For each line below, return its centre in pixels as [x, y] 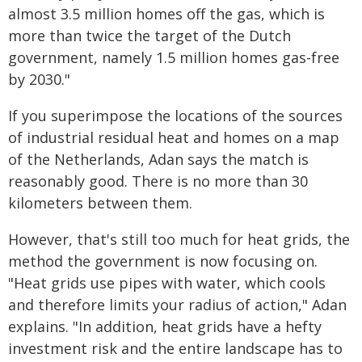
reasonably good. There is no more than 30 [158, 181]
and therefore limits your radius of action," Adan [177, 305]
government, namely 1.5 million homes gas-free [174, 57]
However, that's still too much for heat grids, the [179, 239]
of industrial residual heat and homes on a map [174, 137]
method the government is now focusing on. [163, 261]
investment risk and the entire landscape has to [175, 348]
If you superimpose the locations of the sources [175, 116]
